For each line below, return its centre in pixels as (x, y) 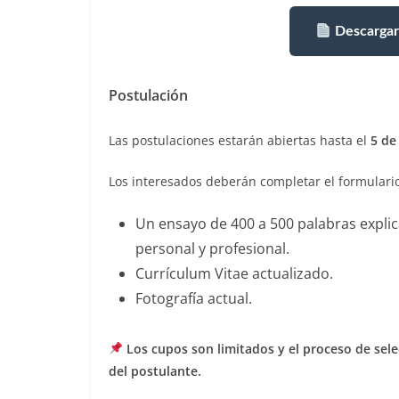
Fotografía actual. (194, 298)
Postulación (148, 95)
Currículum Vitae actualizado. (234, 273)
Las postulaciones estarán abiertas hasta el (240, 140)
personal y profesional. (212, 248)
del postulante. (155, 370)
